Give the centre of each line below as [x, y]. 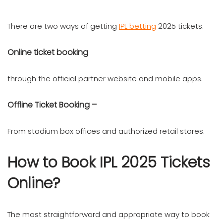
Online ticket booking [49, 52]
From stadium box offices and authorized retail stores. [106, 131]
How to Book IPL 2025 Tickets [109, 162]
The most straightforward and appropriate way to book [109, 214]
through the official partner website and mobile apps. [105, 78]
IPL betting [138, 26]
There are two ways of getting [63, 26]
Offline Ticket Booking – [52, 105]
